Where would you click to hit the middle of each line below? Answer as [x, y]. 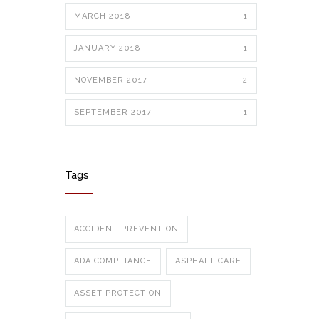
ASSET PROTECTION [118, 293]
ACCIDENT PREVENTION [126, 229]
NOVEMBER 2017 [111, 80]
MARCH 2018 [103, 16]
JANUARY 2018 [108, 48]
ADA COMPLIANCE [113, 261]
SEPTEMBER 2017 [113, 112]
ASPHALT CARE [208, 261]
